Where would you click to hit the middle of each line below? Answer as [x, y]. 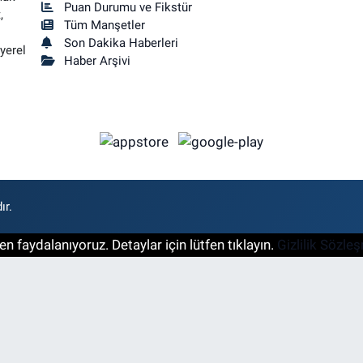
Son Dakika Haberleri [122, 43]
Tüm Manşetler [105, 26]
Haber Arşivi [98, 61]
